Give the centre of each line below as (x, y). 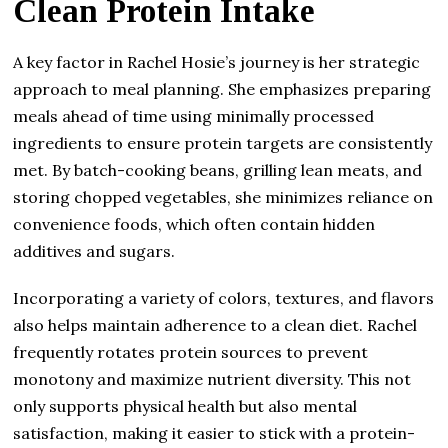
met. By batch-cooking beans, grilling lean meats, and (218, 169)
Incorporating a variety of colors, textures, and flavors (224, 297)
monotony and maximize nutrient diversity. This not (212, 378)
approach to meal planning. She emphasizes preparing (222, 88)
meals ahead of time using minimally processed (194, 115)
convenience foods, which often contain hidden (194, 223)
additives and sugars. (94, 250)
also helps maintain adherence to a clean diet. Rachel (215, 324)
